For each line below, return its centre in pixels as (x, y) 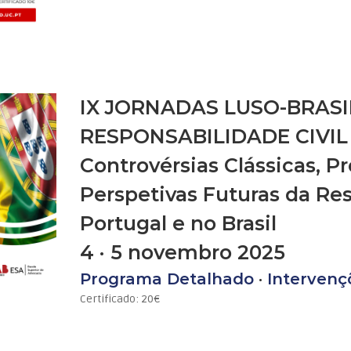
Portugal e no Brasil (179, 223)
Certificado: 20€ (120, 299)
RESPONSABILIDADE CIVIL (214, 136)
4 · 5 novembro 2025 (183, 252)
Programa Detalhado (167, 279)
